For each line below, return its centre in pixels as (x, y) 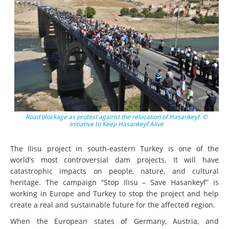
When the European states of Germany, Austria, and (114, 221)
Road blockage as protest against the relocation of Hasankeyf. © (117, 117)
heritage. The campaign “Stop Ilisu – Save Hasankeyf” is (114, 182)
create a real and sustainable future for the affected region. (113, 204)
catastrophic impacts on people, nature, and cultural (114, 171)
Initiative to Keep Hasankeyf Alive (117, 124)
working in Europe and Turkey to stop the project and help (114, 193)
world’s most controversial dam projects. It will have (114, 159)
